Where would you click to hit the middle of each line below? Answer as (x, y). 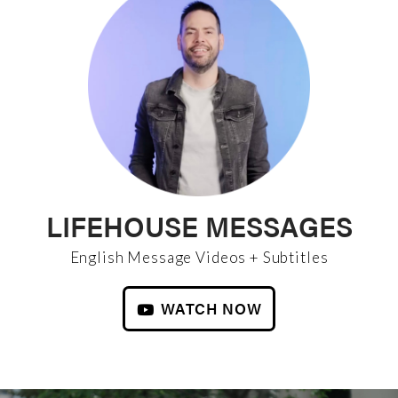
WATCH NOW (211, 308)
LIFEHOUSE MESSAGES (199, 226)
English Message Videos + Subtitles (199, 257)
